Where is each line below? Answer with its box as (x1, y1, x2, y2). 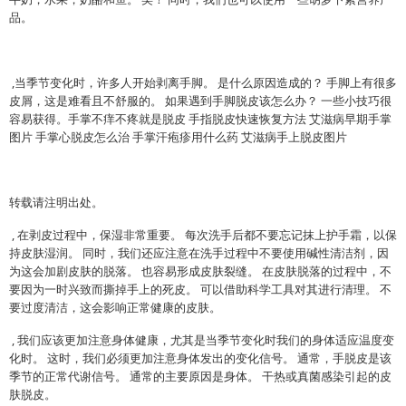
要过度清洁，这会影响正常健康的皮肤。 (9, 299, 221, 315)
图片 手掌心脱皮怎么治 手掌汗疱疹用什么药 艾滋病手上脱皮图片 (9, 129, 347, 145)
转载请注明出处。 (9, 194, 103, 210)
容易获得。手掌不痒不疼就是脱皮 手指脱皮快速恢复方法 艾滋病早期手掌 (9, 111, 391, 127)
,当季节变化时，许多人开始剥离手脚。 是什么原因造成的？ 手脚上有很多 (9, 74, 397, 91)
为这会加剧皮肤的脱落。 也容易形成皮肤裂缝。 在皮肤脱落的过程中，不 (9, 263, 391, 279)
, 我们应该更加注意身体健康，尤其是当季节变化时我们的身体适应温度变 (9, 332, 394, 348)
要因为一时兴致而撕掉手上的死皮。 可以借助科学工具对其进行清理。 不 (9, 281, 391, 297)
